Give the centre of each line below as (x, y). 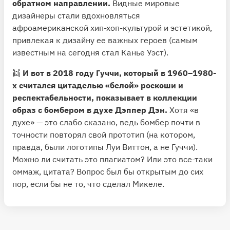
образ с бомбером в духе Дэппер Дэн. (91, 110)
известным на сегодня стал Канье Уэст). (90, 53)
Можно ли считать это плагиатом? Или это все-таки (112, 159)
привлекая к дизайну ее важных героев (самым (105, 40)
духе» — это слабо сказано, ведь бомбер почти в (106, 122)
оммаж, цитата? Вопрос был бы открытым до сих (108, 172)
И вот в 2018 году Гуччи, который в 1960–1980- (119, 73)
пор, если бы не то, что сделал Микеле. (88, 184)
